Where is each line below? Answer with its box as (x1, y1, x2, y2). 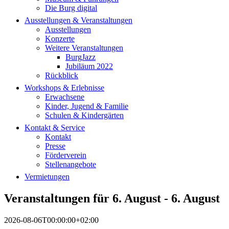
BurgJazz (65, 53, 96, 61)
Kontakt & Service (25, 123, 85, 132)
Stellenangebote (45, 160, 96, 169)
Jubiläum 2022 (65, 62, 113, 71)
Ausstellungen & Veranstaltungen (25, 16, 132, 25)
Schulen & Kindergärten (45, 111, 124, 120)
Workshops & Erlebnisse (25, 83, 104, 92)
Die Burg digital (45, 4, 97, 12)
